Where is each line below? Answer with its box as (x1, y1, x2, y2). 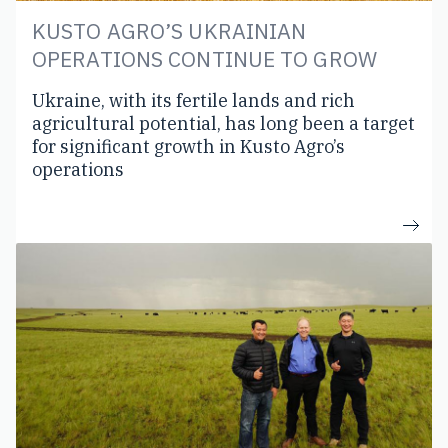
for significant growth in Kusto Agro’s (32, 134, 345, 158)
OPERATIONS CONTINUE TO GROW (32, 44, 377, 73)
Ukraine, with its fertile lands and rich (32, 88, 355, 112)
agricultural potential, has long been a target (32, 111, 415, 135)
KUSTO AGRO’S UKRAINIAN (32, 16, 307, 45)
